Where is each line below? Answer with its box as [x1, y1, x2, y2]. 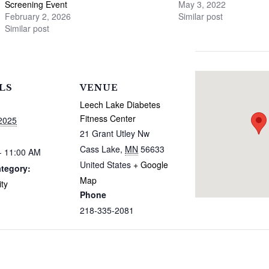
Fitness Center [80, 112, 136, 125]
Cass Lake [80, 143, 120, 156]
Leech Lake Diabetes [80, 98, 160, 111]
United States [80, 159, 131, 171]
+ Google [133, 159, 168, 171]
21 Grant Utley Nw [80, 127, 150, 140]
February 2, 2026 [5, 10, 71, 23]
